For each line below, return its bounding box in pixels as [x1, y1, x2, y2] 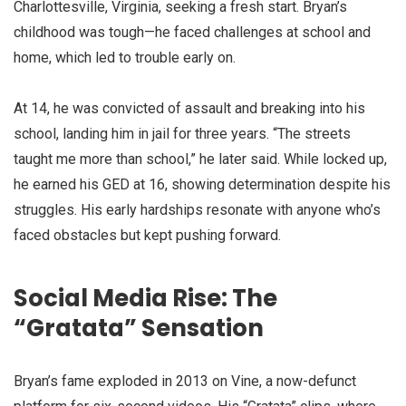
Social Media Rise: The [14, 281, 277, 314]
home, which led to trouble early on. [14, 49, 236, 67]
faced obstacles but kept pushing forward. [14, 227, 281, 245]
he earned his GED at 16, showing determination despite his [14, 176, 391, 194]
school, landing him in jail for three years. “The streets [14, 125, 351, 143]
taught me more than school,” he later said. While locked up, [14, 150, 387, 169]
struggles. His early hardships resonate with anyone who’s [14, 201, 381, 219]
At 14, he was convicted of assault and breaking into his [14, 100, 365, 118]
